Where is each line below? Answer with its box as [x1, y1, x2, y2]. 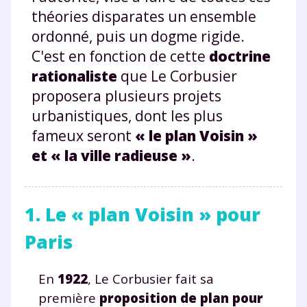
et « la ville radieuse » [32, 145, 191, 165]
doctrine [209, 46, 271, 66]
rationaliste [32, 66, 117, 86]
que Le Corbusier [117, 66, 237, 86]
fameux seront [32, 125, 135, 145]
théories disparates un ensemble [32, 6, 256, 26]
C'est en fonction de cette [32, 46, 209, 66]
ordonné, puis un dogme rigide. [32, 26, 245, 46]
